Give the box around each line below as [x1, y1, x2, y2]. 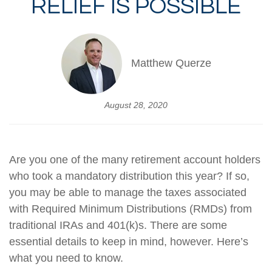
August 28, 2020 [104, 100, 168, 110]
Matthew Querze [131, 57, 211, 70]
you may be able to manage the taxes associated [9, 186, 246, 199]
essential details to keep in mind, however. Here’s [9, 235, 248, 248]
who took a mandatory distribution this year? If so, [9, 169, 250, 182]
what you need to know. [9, 251, 123, 264]
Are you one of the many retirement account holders [9, 153, 260, 166]
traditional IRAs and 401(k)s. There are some [9, 219, 227, 231]
